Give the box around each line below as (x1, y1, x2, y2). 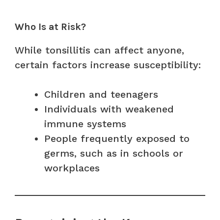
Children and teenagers (44, 88, 158, 100)
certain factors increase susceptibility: (15, 58, 201, 71)
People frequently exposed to (44, 132, 190, 144)
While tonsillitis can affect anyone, (15, 44, 184, 56)
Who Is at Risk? (15, 21, 86, 32)
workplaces (44, 162, 100, 174)
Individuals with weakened (44, 103, 174, 115)
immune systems (44, 117, 126, 130)
